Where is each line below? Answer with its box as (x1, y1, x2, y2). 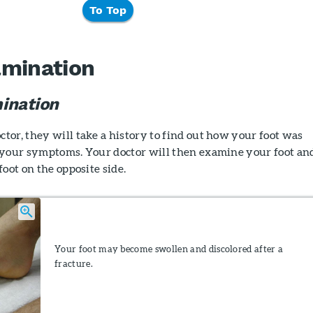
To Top (89, 3, 126, 17)
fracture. (54, 258, 93, 270)
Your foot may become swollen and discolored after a (54, 243, 284, 255)
